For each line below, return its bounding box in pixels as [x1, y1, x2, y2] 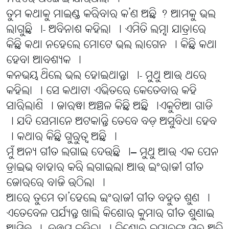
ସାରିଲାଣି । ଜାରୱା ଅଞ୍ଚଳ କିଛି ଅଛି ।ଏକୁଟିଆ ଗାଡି [6, 99, 213, 114]
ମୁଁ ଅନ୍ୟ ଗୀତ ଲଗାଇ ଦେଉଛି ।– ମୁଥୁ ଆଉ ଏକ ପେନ [6, 145, 218, 161]
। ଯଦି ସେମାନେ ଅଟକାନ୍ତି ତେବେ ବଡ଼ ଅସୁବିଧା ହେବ [6, 114, 217, 130]
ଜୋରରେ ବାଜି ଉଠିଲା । [6, 176, 105, 191]
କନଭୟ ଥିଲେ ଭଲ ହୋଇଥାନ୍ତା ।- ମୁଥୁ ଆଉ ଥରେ [6, 68, 207, 84]
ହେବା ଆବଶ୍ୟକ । [6, 53, 81, 68]
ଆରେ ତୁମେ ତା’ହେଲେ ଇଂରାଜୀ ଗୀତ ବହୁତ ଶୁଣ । [6, 191, 210, 207]
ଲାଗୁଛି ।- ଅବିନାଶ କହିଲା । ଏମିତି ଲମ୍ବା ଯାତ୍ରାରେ [6, 22, 206, 38]
